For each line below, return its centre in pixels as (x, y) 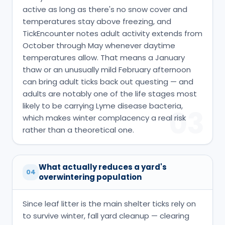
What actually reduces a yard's (103, 167)
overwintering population (90, 177)
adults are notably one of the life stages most (110, 93)
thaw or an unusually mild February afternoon (107, 69)
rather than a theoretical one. (78, 130)
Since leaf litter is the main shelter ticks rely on (109, 203)
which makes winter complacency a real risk (104, 118)
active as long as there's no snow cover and (105, 9)
